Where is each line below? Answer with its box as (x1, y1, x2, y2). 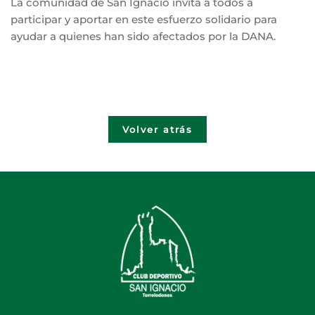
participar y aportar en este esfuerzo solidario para (11, 12, 277, 26)
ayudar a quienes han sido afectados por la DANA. (11, 29, 276, 43)
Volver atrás (122, 123, 193, 135)
